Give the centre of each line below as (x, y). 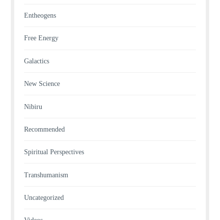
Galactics (37, 61)
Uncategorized (44, 198)
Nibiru (33, 107)
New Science (42, 84)
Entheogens (40, 15)
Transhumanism (46, 175)
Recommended (45, 129)
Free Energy (41, 38)
